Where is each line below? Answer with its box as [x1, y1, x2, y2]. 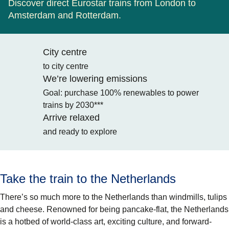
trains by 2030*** [43, 101, 103, 110]
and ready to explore [43, 127, 117, 136]
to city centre [43, 62, 88, 71]
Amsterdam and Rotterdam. [8, 10, 121, 21]
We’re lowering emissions [43, 74, 147, 84]
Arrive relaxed [43, 112, 100, 123]
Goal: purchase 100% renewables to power [43, 88, 199, 98]
